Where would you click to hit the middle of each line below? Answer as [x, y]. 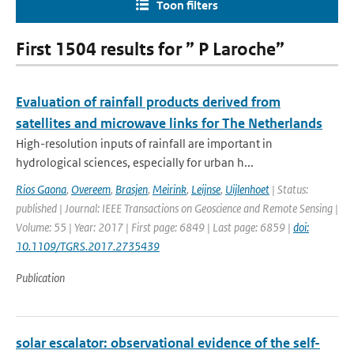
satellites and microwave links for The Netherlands [169, 123]
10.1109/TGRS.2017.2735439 [88, 246]
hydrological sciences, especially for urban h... [135, 162]
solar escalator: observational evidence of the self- [168, 343]
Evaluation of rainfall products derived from [148, 102]
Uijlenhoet [247, 189]
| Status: [289, 189]
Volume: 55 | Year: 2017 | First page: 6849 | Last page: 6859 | [154, 227]
